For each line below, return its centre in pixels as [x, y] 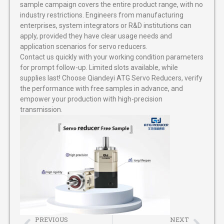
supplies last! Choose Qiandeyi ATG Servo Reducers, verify [111, 78]
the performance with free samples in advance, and [101, 88]
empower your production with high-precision [91, 99]
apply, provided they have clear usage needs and [96, 36]
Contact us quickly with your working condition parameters [112, 57]
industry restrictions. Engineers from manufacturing [102, 15]
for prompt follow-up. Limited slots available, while [99, 67]
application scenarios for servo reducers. [84, 46]
